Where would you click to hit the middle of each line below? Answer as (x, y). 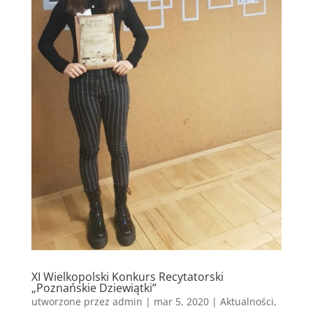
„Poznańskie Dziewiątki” (94, 287)
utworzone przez (72, 301)
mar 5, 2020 (181, 301)
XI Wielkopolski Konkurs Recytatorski (127, 276)
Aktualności (247, 301)
